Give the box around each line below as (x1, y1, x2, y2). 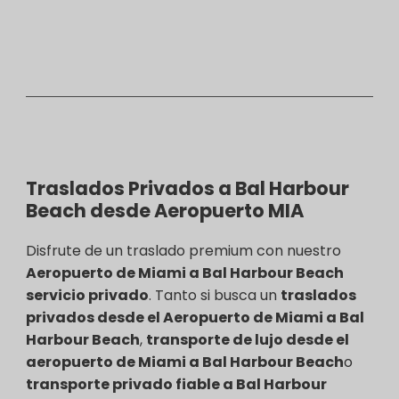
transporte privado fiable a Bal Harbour (26, 373, 327, 395)
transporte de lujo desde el (146, 329, 349, 350)
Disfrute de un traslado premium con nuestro (26, 240, 341, 261)
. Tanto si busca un (149, 284, 281, 305)
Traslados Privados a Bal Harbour (26, 175, 349, 201)
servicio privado (26, 284, 149, 305)
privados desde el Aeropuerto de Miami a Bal (26, 306, 364, 328)
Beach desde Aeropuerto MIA (26, 197, 304, 224)
